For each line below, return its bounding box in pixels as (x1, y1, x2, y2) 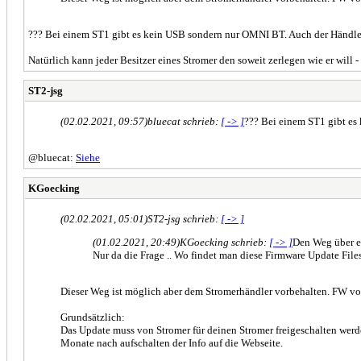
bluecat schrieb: (147, 114, 221, 127)
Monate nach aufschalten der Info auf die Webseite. (60, 336, 283, 349)
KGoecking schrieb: (180, 235, 269, 248)
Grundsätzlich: (60, 310, 125, 323)
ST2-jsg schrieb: (147, 212, 221, 225)
